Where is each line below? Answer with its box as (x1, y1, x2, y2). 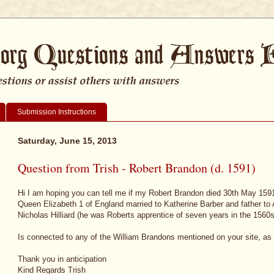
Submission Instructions (17, 107, 96, 116)
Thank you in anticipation (18, 254, 106, 264)
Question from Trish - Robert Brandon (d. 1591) (18, 159, 256, 176)
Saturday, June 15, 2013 (18, 135, 117, 146)
